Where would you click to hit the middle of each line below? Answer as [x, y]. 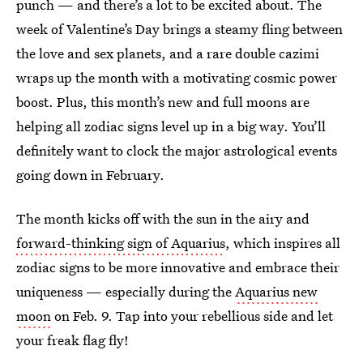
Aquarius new [276, 291]
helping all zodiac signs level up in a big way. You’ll [171, 126]
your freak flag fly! [73, 340]
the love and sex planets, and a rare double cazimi [168, 53]
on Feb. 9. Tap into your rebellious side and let [192, 316]
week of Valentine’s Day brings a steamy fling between [179, 29]
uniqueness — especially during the [126, 291]
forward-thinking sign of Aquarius [121, 243]
